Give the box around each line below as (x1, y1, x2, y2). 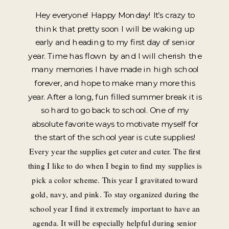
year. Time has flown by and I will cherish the (28, 51, 202, 61)
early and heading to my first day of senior (35, 37, 195, 48)
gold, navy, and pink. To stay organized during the (31, 189, 199, 200)
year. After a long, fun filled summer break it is (28, 91, 202, 102)
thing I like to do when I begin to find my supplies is (28, 160, 202, 171)
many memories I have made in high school (31, 64, 199, 75)
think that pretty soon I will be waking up (35, 24, 195, 34)
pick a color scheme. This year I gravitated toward (32, 174, 198, 186)
